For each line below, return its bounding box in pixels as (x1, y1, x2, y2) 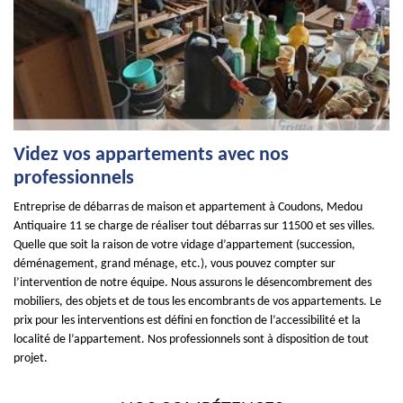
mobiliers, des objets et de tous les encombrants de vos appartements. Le (13, 295, 381, 309)
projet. (13, 352, 48, 365)
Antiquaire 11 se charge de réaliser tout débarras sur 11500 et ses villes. (13, 219, 375, 233)
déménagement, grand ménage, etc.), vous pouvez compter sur (13, 257, 336, 271)
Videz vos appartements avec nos (13, 145, 289, 166)
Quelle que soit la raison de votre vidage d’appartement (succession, (13, 238, 355, 252)
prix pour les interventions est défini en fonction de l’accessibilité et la (13, 314, 361, 327)
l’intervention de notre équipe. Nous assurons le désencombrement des (13, 276, 372, 290)
